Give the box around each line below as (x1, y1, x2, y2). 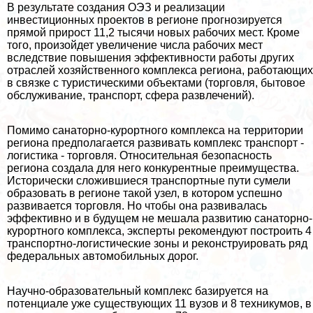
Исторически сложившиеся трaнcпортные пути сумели (7, 174, 291, 187)
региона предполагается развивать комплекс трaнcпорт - (7, 136, 304, 149)
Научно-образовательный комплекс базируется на (7, 284, 268, 297)
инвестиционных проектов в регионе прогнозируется (7, 13, 282, 26)
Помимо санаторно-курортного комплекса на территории (7, 124, 303, 136)
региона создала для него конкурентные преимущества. (7, 161, 299, 174)
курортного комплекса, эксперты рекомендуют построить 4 (7, 224, 312, 237)
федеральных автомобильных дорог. (7, 249, 198, 262)
